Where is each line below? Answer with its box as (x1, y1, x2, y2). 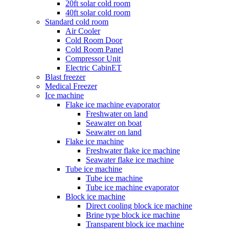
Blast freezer (45, 73, 85, 81)
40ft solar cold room (65, 8, 130, 17)
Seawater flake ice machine (86, 155, 174, 164)
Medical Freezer (45, 82, 97, 90)
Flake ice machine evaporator (65, 100, 160, 109)
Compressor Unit (65, 54, 121, 63)
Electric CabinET (65, 63, 122, 72)
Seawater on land (86, 128, 142, 136)
